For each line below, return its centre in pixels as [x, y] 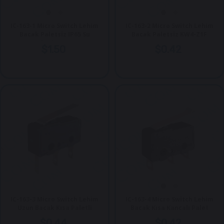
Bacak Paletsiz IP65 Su [54, 34]
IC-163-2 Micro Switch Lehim [169, 26]
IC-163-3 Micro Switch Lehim [55, 199]
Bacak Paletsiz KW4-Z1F [169, 34]
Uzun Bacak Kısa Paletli [54, 207]
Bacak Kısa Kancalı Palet [169, 207]
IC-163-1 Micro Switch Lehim [55, 26]
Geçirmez [54, 43]
